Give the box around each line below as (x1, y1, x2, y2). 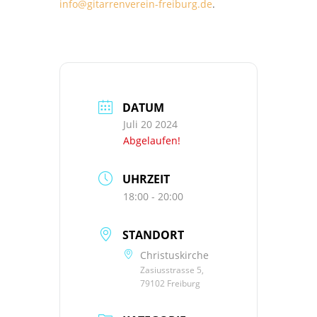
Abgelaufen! (123, 133, 180, 147)
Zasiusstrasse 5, (140, 263, 204, 276)
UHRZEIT (122, 171, 170, 187)
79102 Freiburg (140, 277, 200, 289)
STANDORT (122, 226, 184, 243)
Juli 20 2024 (123, 117, 178, 131)
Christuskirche (140, 248, 209, 262)
